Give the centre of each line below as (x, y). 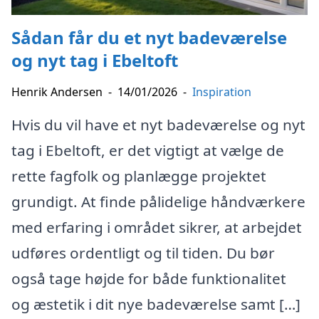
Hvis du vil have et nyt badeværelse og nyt (158, 124)
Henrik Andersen (57, 91)
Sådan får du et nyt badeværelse (149, 37)
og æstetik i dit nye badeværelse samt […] (156, 304)
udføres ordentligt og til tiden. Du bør (143, 252)
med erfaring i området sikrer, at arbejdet (157, 227)
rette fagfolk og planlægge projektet (139, 176)
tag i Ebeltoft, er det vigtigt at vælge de (148, 150)
